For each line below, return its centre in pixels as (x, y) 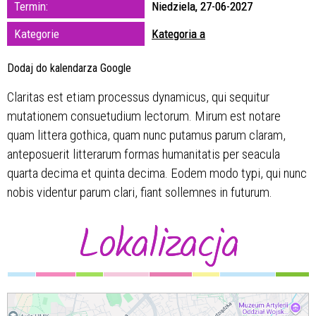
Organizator (146, 133)
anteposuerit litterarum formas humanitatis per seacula (144, 154)
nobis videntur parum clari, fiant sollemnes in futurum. (140, 192)
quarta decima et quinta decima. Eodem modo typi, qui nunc (157, 173)
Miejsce (139, 77)
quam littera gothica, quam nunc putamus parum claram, (146, 135)
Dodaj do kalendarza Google (69, 68)
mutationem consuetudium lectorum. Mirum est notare (144, 116)
